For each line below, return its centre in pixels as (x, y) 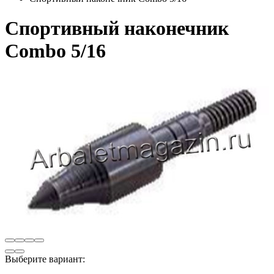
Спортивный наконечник (117, 28)
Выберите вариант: (45, 259)
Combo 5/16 (55, 51)
